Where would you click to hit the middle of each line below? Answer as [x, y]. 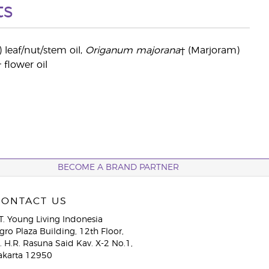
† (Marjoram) [210, 50]
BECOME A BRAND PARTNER [118, 168]
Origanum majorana [132, 50]
